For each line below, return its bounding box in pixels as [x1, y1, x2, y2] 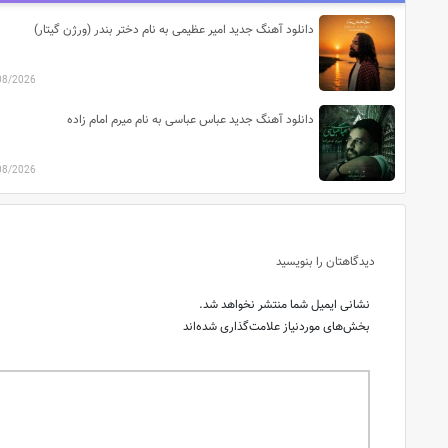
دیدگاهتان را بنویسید [276, 253, 375, 272]
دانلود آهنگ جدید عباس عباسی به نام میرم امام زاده [67, 111, 314, 130]
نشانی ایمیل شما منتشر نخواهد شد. [199, 296, 370, 315]
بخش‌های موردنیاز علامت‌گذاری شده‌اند [183, 318, 370, 337]
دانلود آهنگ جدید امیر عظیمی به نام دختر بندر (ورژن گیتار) [34, 21, 314, 40]
